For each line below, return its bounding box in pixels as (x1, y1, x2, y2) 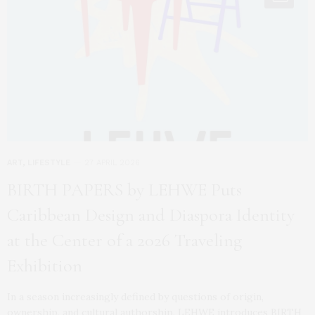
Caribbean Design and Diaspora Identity (7, 204, 295, 226)
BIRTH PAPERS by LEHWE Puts (7, 179, 242, 201)
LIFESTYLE (27, 158, 70, 168)
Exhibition (7, 255, 82, 277)
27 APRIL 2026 (84, 158, 140, 168)
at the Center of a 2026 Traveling (7, 229, 242, 252)
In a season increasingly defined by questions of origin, (7, 290, 264, 304)
